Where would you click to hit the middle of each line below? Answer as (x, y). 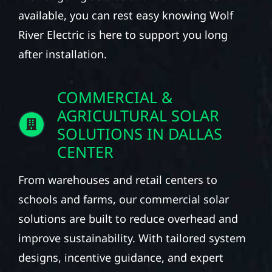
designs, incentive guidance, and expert (121, 257)
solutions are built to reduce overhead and (128, 218)
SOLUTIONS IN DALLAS (139, 133)
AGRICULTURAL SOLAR (138, 115)
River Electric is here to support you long (123, 34)
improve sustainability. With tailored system (132, 238)
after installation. (62, 54)
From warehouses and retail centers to (117, 179)
